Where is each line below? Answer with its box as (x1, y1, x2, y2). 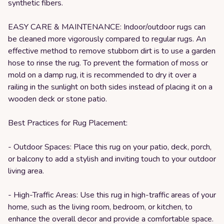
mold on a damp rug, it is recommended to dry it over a (8, 69, 196, 80)
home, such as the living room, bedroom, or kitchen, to (8, 201, 192, 212)
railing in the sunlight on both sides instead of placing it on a (8, 81, 212, 92)
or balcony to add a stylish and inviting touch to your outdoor (8, 153, 216, 164)
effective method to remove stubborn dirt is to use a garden (8, 45, 215, 56)
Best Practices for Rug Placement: (8, 117, 127, 128)
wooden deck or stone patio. (8, 93, 107, 104)
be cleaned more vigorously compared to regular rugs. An (8, 33, 206, 44)
